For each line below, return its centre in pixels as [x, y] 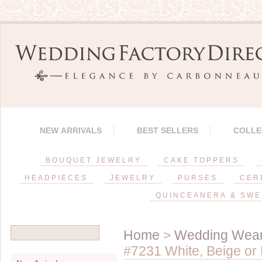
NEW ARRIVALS [71, 130]
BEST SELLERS [168, 130]
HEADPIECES [56, 178]
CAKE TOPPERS [201, 160]
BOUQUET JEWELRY [94, 160]
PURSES [197, 178]
